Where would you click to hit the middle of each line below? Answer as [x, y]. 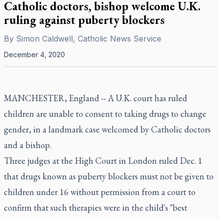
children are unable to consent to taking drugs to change [105, 114]
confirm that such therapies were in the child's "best [96, 208]
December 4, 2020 [34, 55]
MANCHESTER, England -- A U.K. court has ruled [96, 98]
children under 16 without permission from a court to [100, 192]
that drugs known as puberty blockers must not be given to [109, 176]
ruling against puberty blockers [84, 20]
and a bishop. [28, 145]
